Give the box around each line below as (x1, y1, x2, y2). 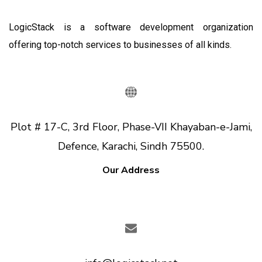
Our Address (102, 164, 160, 177)
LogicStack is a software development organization (9, 22, 253, 33)
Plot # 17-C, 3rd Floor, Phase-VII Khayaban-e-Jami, (10, 120, 252, 134)
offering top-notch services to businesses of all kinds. (9, 39, 232, 50)
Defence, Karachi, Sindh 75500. (58, 139, 204, 153)
